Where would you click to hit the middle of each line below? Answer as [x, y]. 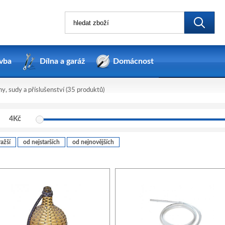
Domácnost [133, 61]
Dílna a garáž [62, 61]
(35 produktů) [84, 90]
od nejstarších [41, 142]
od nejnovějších [93, 142]
